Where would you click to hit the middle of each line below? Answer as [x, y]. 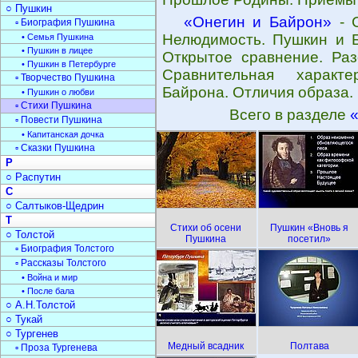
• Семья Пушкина [58, 37]
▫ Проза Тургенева [56, 348]
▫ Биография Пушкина [65, 22]
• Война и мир [50, 277]
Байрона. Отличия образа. [258, 92]
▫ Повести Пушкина [59, 120]
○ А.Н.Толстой [40, 305]
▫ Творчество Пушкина [65, 78]
